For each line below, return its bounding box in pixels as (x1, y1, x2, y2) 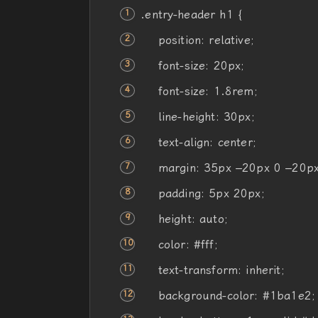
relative (209, 33, 251, 47)
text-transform (158, 263, 238, 277)
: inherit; (238, 263, 285, 277)
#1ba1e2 (262, 289, 312, 302)
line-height (158, 110, 216, 124)
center (217, 136, 253, 149)
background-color (158, 289, 255, 302)
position (158, 33, 202, 47)
